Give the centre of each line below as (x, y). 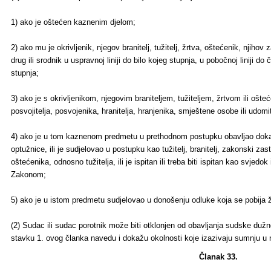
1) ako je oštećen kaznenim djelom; (73, 22)
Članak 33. (218, 257)
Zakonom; (28, 175)
